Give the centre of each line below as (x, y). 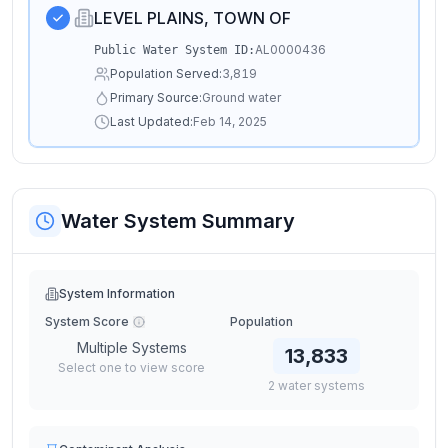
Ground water (241, 97)
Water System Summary (178, 221)
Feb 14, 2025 (230, 121)
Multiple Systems (131, 347)
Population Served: (166, 73)
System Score (87, 321)
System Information (117, 293)
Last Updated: (151, 121)
